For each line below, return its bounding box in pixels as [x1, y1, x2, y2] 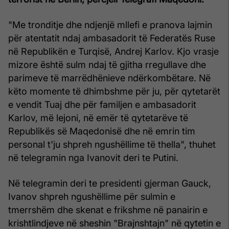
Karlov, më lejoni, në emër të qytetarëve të [8, 112, 188, 123]
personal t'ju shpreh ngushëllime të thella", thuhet [8, 139, 216, 150]
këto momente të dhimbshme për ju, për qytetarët [8, 85, 220, 97]
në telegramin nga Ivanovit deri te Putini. [8, 152, 178, 163]
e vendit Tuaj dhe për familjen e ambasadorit [8, 99, 196, 110]
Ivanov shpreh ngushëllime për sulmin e [8, 191, 175, 202]
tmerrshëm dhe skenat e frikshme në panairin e [8, 204, 208, 215]
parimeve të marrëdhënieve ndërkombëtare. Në [8, 72, 211, 83]
